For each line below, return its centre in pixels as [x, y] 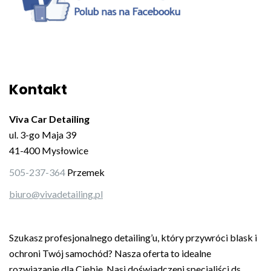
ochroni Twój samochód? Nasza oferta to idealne [110, 253]
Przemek [85, 172]
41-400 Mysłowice [49, 150]
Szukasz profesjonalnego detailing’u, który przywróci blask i [133, 237]
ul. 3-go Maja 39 [43, 135]
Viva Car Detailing [49, 119]
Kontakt [38, 90]
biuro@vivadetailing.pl [56, 194]
